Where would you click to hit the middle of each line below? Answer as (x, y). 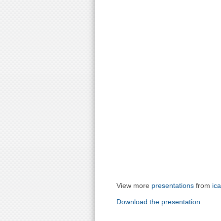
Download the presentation (158, 202)
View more (134, 185)
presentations (173, 185)
